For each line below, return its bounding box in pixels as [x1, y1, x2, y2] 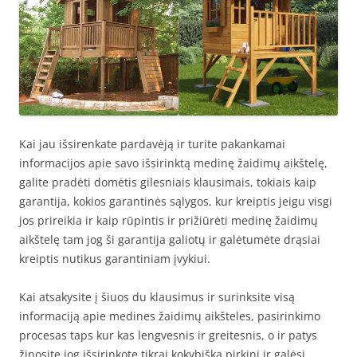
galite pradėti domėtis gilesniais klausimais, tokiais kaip [19, 175, 316, 190]
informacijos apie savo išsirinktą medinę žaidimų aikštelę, [19, 155, 328, 171]
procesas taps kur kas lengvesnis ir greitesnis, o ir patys [19, 328, 317, 343]
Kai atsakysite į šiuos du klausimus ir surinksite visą [19, 289, 295, 304]
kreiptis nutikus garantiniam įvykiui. [19, 251, 210, 266]
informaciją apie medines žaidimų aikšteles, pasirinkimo [19, 308, 320, 324]
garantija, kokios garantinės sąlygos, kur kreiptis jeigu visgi [19, 194, 332, 209]
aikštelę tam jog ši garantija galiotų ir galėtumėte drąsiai [19, 232, 320, 247]
